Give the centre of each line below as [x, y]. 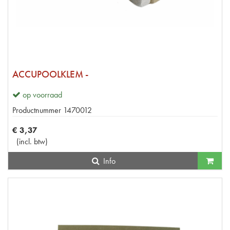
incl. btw [32, 141]
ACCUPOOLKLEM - [50, 74]
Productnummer [37, 110]
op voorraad [42, 94]
